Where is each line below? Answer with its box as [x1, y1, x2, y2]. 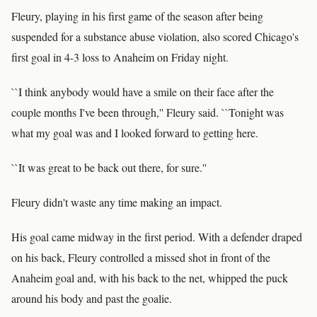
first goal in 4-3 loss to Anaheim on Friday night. [11, 50, 229, 64]
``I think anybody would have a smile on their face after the [11, 84, 274, 99]
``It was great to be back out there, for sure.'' [11, 160, 207, 175]
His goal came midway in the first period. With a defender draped [11, 229, 302, 244]
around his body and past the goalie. [11, 291, 172, 306]
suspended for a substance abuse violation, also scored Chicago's [11, 29, 299, 44]
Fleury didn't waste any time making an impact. [11, 195, 222, 209]
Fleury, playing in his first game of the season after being [11, 8, 263, 23]
